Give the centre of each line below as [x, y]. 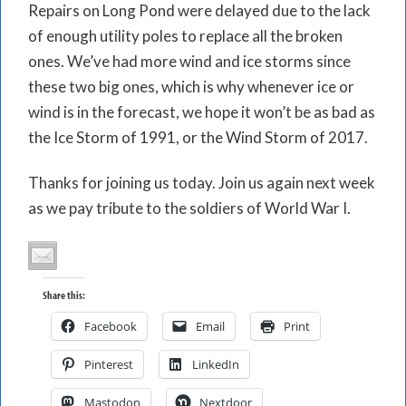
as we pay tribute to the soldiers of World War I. [189, 208]
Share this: [64, 295]
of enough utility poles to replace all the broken [185, 36]
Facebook [111, 327]
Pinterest [109, 365]
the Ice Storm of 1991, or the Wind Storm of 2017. [198, 138]
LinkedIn [216, 365]
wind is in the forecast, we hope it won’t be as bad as [202, 112]
